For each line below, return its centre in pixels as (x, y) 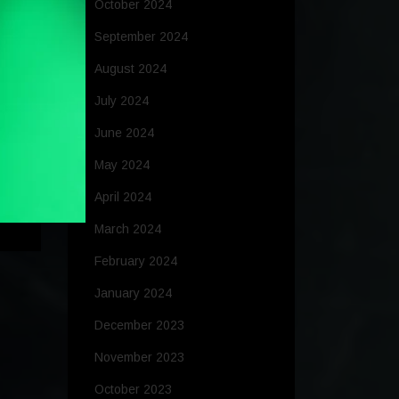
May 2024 (122, 165)
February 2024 (136, 261)
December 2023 (139, 326)
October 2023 (133, 390)
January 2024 (133, 293)
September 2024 (141, 37)
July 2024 (122, 101)
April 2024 (123, 197)
